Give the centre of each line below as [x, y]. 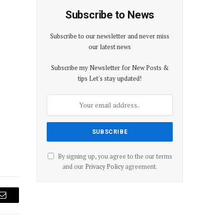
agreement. [140, 166]
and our [74, 166]
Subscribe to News [110, 15]
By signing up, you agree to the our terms [114, 156]
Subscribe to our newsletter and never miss [110, 36]
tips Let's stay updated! [110, 78]
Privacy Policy [104, 166]
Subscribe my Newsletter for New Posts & [110, 67]
